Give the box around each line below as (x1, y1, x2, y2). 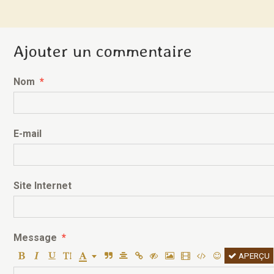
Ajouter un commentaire (13, 41, 192, 61)
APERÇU (237, 251, 270, 261)
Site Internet (13, 180, 72, 191)
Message (13, 232, 57, 243)
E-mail (13, 128, 42, 139)
